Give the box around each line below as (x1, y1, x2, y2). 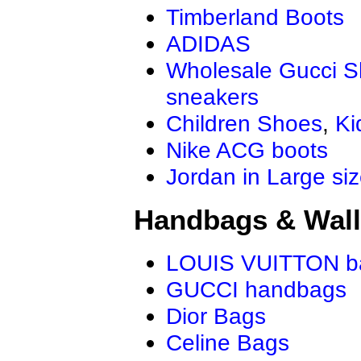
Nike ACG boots (166, 136, 328, 163)
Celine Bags (166, 330, 289, 356)
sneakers (166, 83, 259, 110)
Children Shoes (166, 110, 322, 136)
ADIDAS (166, 30, 251, 56)
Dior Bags (166, 303, 266, 330)
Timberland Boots (166, 3, 344, 30)
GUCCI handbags (166, 276, 346, 303)
